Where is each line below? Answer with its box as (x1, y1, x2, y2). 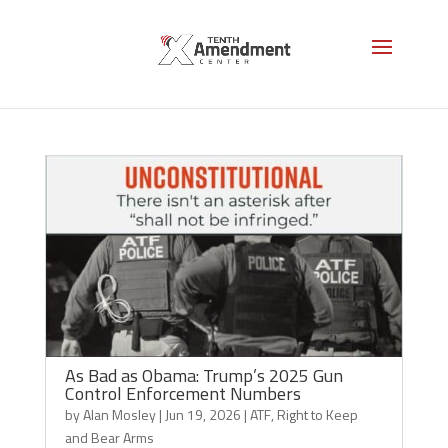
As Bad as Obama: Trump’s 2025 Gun (64, 362, 343, 389)
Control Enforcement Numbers (64, 380, 301, 407)
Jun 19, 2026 (164, 404, 241, 425)
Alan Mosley (82, 404, 156, 425)
